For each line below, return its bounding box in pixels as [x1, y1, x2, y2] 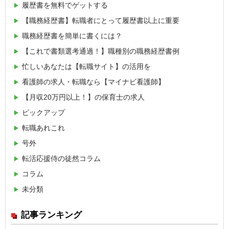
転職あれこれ [22, 124, 65, 132]
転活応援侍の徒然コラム [22, 154, 101, 163]
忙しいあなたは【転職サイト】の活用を [22, 62, 151, 71]
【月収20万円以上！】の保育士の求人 [22, 93, 145, 102]
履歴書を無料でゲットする [22, 1, 108, 10]
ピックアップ [22, 108, 65, 117]
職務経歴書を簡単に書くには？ [22, 32, 122, 40]
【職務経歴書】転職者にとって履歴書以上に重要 [22, 16, 179, 25]
